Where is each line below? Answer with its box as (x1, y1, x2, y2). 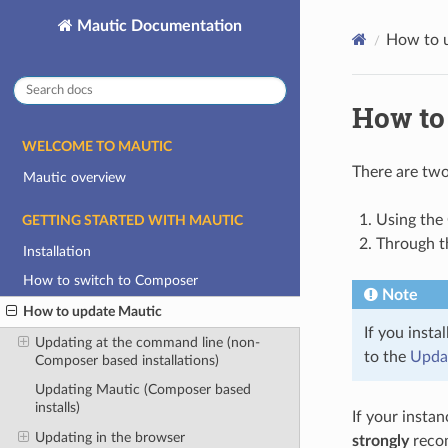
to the (363, 348, 410, 365)
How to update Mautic (23, 303, 163, 319)
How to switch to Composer (23, 273, 199, 289)
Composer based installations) (34, 352, 219, 368)
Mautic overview (23, 170, 127, 186)
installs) (34, 400, 80, 416)
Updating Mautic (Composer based (34, 382, 251, 398)
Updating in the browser (34, 429, 185, 445)
